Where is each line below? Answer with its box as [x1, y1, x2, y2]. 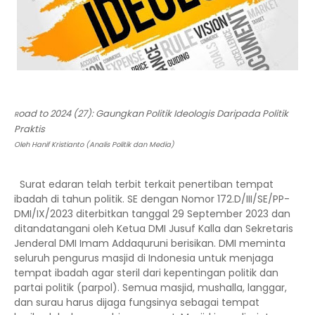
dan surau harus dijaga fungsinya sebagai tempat [14, 295, 259, 309]
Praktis [14, 122, 47, 136]
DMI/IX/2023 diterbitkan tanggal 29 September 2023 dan [14, 207, 290, 221]
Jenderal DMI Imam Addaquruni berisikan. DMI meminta [14, 236, 285, 250]
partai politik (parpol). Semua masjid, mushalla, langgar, [14, 281, 287, 295]
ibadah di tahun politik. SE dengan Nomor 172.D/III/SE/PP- [14, 192, 290, 206]
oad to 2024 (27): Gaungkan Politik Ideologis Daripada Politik [18, 107, 288, 120]
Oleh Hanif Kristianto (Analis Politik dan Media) [14, 139, 176, 150]
